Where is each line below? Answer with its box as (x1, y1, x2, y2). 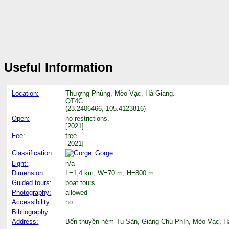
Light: (12, 159, 29, 167)
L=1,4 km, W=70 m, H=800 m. (65, 169, 156, 177)
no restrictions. (65, 114, 110, 122)
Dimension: (12, 169, 45, 177)
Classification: (12, 149, 54, 157)
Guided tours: (12, 178, 52, 187)
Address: (12, 217, 39, 225)
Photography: (12, 188, 52, 196)
